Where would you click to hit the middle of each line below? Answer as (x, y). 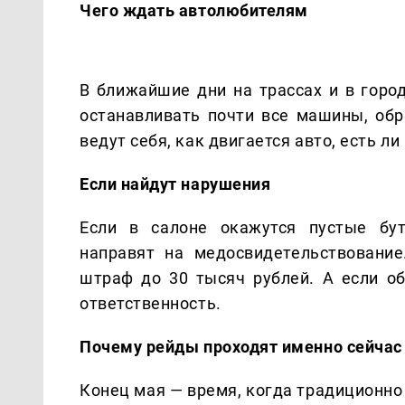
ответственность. (151, 303)
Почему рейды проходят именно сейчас (241, 346)
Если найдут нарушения (175, 184)
